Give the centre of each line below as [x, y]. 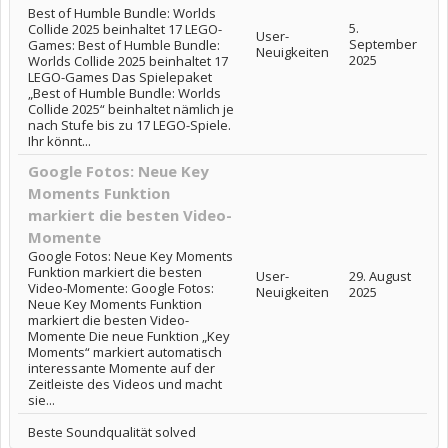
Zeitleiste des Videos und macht [125, 383]
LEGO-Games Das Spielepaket [120, 76]
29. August [380, 275]
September [383, 43]
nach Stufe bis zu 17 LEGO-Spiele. [129, 124]
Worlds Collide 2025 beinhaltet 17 [128, 60]
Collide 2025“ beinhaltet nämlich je [131, 108]
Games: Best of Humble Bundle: [124, 44]
